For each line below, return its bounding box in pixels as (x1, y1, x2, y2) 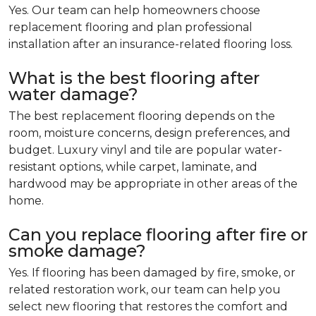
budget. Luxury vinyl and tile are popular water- (8, 143, 282, 157)
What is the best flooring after (8, 68, 260, 89)
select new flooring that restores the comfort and (8, 300, 288, 314)
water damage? (8, 84, 138, 105)
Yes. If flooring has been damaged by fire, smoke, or (8, 266, 296, 280)
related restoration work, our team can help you (8, 283, 281, 297)
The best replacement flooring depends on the (8, 109, 275, 123)
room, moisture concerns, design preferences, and (8, 126, 291, 140)
